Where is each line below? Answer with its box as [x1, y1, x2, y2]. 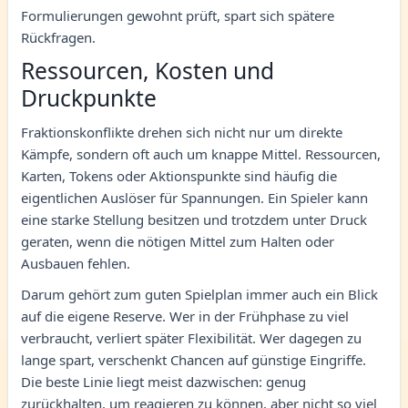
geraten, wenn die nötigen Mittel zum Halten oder [21, 231, 334, 250]
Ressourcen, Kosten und [21, 55, 274, 86]
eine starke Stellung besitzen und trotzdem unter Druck [21, 209, 367, 229]
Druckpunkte [21, 82, 157, 113]
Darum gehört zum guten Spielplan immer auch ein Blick [21, 284, 378, 303]
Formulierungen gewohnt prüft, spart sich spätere [21, 5, 334, 25]
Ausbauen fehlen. [21, 253, 130, 272]
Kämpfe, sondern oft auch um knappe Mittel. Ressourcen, [21, 144, 381, 163]
